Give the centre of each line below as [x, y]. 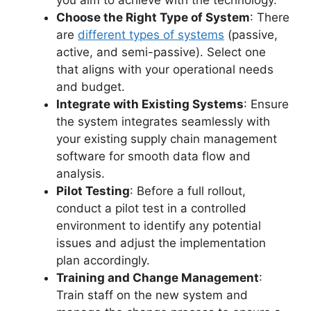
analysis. [81, 173]
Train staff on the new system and [152, 295]
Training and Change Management [158, 277]
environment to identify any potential [159, 225]
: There [270, 17]
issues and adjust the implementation [161, 243]
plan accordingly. [103, 260]
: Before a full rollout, [188, 191]
